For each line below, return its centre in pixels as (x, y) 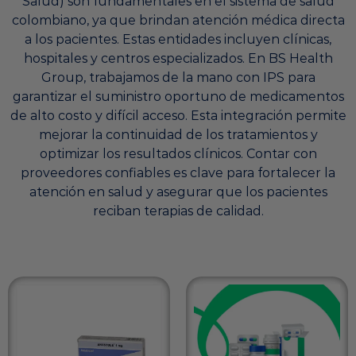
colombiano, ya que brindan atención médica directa (178, 21)
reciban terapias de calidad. (178, 211)
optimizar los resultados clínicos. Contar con (178, 154)
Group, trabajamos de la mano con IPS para (178, 78)
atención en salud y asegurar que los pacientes (178, 192)
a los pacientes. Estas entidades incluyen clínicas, (178, 40)
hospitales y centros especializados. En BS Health (178, 59)
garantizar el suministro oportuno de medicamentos (178, 97)
